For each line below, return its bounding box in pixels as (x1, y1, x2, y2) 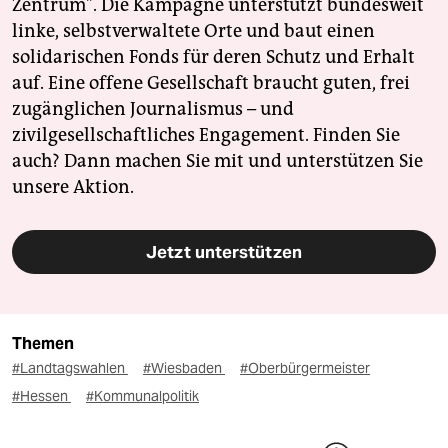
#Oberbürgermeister (240, 359, 370, 378)
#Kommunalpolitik (86, 387, 199, 406)
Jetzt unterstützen (146, 241, 302, 264)
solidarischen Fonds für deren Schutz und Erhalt (12, 46, 415, 69)
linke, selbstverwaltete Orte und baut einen (12, 20, 375, 43)
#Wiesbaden (143, 359, 225, 378)
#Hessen (12, 387, 71, 406)
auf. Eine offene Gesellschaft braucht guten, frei (12, 72, 410, 95)
